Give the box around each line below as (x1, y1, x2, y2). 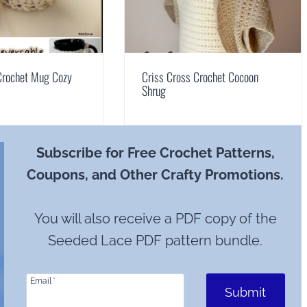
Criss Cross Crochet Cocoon (142, 67, 259, 86)
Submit (225, 284, 267, 299)
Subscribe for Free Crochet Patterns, (36, 144, 275, 161)
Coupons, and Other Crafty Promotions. (27, 166, 284, 183)
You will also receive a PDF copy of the (34, 210, 277, 227)
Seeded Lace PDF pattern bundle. (48, 232, 263, 249)
